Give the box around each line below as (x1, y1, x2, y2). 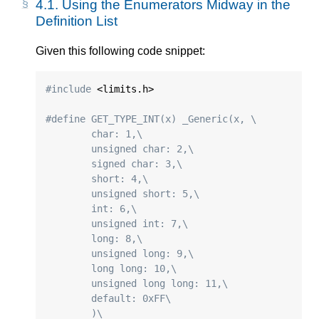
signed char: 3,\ (91, 157, 183, 169)
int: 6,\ (91, 202, 137, 214)
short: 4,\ (91, 172, 149, 184)
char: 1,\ (91, 127, 143, 140)
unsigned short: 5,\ (91, 187, 200, 199)
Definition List (36, 14, 117, 29)
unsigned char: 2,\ (91, 142, 194, 155)
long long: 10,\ (91, 262, 177, 274)
